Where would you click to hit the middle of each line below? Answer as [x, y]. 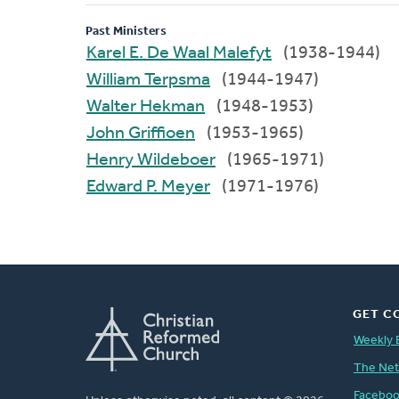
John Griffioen [162, 133]
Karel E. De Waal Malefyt [200, 53]
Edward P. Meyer [178, 187]
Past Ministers [126, 31]
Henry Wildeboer [176, 160]
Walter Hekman [172, 106]
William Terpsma [177, 80]
